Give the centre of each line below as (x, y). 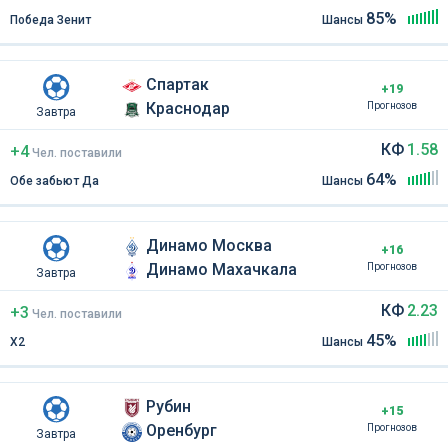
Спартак (177, 84)
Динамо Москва (209, 245)
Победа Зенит (50, 19)
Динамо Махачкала (221, 269)
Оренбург (181, 430)
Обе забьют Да (54, 180)
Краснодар (188, 108)
